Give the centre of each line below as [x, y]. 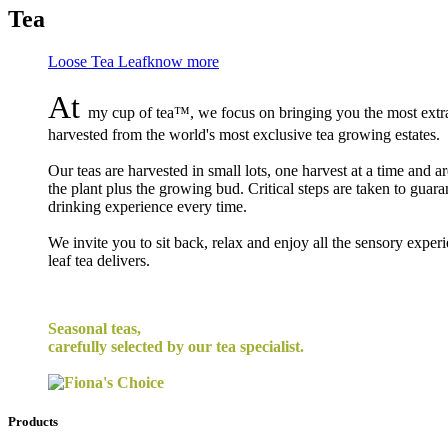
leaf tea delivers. [99, 260]
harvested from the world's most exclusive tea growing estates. [244, 134]
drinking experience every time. [147, 206]
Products [33, 421]
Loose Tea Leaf [97, 61]
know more [183, 61]
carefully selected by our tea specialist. [176, 346]
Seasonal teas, [94, 328]
